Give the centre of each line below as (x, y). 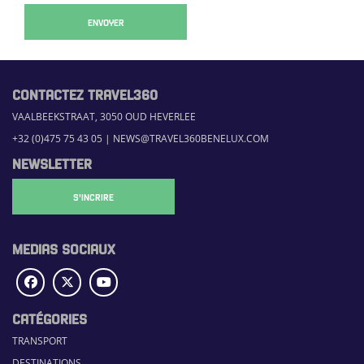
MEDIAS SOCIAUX (64, 248)
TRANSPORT (40, 340)
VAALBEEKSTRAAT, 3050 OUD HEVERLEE (104, 116)
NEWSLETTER (52, 162)
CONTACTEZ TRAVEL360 (85, 93)
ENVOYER (106, 22)
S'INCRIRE (93, 196)
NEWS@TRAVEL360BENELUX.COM (191, 138)
